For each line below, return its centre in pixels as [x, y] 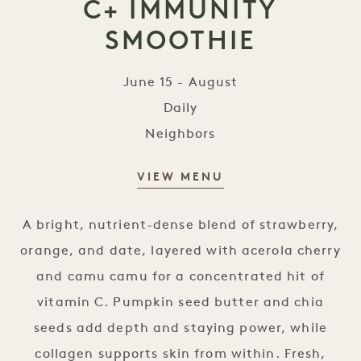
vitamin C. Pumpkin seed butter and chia [180, 303]
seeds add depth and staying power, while [180, 328]
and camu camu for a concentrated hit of [180, 277]
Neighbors [180, 134]
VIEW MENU [180, 177]
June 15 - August [180, 83]
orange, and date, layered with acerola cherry [180, 251]
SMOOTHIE [180, 40]
